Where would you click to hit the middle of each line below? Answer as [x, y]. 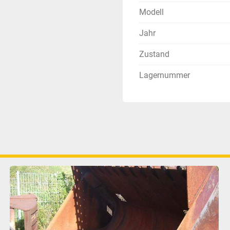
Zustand [154, 54]
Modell [151, 12]
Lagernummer [165, 75]
